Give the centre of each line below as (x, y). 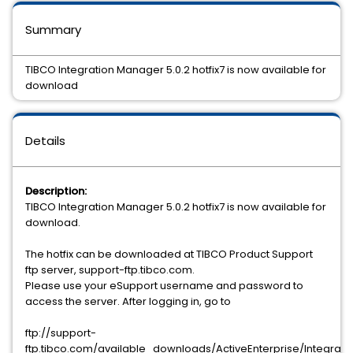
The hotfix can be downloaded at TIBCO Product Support (169, 254)
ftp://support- (61, 333)
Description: (56, 191)
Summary (53, 30)
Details (45, 141)
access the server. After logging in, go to (128, 301)
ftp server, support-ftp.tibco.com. (110, 270)
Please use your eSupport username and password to (164, 286)
